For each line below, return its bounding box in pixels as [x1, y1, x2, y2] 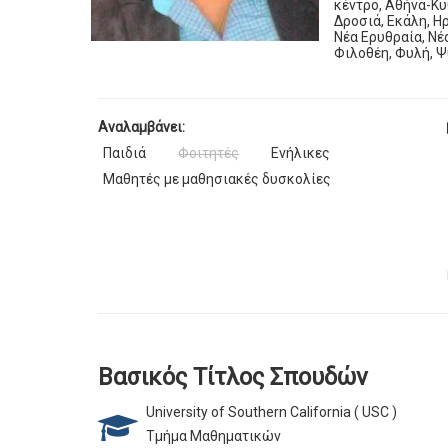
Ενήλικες [271, 145, 331, 162]
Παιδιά [103, 145, 147, 162]
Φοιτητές [178, 145, 240, 162]
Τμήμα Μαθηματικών [146, 428, 282, 445]
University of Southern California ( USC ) [146, 404, 398, 421]
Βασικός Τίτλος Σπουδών [98, 363, 369, 392]
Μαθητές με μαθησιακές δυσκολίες [103, 171, 332, 188]
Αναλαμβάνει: [98, 119, 186, 136]
